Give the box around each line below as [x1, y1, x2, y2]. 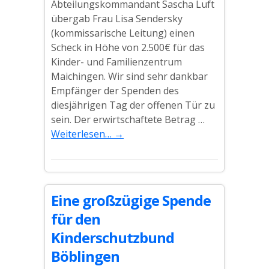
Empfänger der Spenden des [51, 84, 179, 97]
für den [51, 209, 100, 229]
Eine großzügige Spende [51, 190, 211, 210]
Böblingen [51, 246, 119, 266]
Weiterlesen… [51, 127, 114, 141]
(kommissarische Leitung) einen [51, 26, 195, 40]
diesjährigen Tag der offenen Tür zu [51, 98, 215, 112]
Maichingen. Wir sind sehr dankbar [51, 70, 208, 83]
